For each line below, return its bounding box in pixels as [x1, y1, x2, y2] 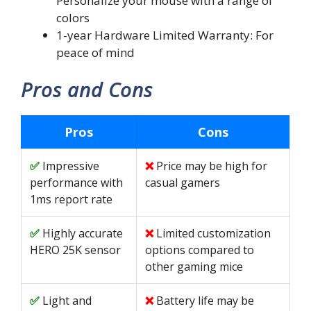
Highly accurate [42, 226, 123, 241]
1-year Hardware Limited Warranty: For [56, 26, 274, 43]
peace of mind [56, 44, 135, 60]
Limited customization [156, 226, 271, 241]
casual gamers [145, 175, 220, 190]
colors [56, 9, 90, 26]
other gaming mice [145, 259, 243, 274]
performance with [30, 175, 123, 190]
